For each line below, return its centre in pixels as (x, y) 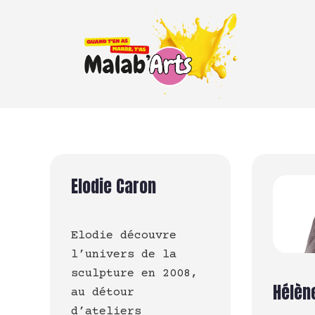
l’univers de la (124, 255)
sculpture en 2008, (134, 274)
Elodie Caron (114, 186)
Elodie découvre (124, 236)
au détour (103, 293)
